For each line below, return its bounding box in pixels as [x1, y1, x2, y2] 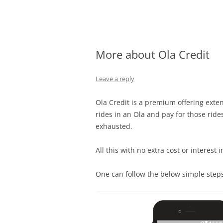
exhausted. [96, 121, 132, 131]
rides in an [96, 110, 133, 119]
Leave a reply [96, 74, 134, 83]
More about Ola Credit [96, 47, 210, 62]
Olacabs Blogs [96, 15, 185, 33]
